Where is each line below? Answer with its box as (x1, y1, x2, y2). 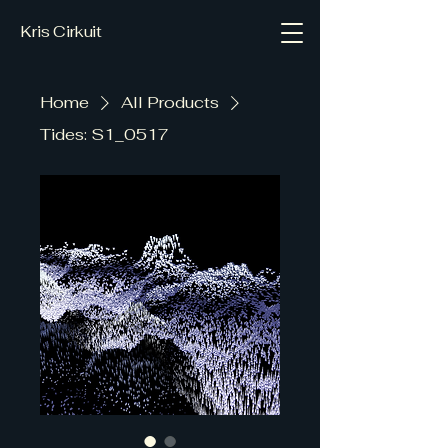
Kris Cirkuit (20, 21, 103, 42)
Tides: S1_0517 (40, 124, 169, 145)
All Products (121, 92, 219, 113)
